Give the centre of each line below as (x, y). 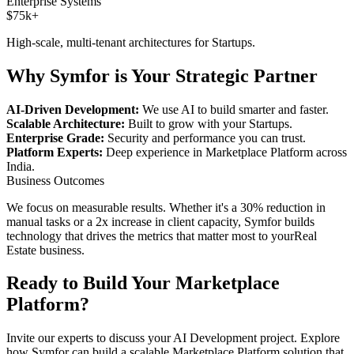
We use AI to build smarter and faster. (234, 109)
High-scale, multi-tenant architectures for (109, 42)
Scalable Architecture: (66, 123)
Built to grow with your (187, 123)
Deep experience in (154, 152)
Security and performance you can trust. (205, 137)
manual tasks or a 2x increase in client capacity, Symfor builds (160, 221)
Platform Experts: (55, 152)
